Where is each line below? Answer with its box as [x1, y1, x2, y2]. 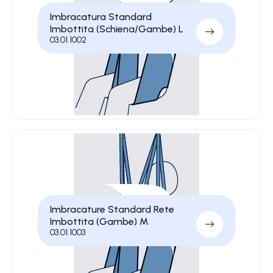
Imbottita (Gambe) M [49, 216, 148, 227]
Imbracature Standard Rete [49, 204, 174, 215]
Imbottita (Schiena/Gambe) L [49, 23, 183, 35]
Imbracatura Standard [49, 11, 152, 23]
